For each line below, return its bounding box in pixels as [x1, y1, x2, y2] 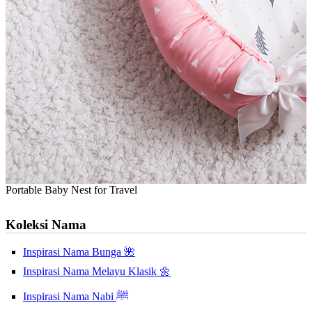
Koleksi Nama [6, 217, 86, 232]
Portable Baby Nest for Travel [6, 183, 137, 196]
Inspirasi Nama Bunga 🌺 [23, 246, 135, 258]
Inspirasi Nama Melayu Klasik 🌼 [23, 265, 171, 278]
